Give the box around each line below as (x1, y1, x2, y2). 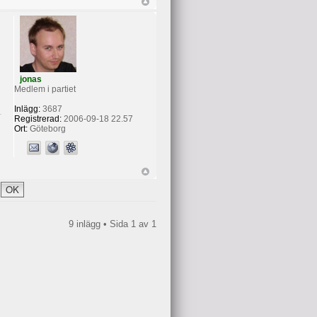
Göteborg (27, 123, 66, 134)
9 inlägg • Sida (69, 218, 131, 229)
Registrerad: (13, 113, 62, 124)
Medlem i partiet (13, 83, 76, 94)
